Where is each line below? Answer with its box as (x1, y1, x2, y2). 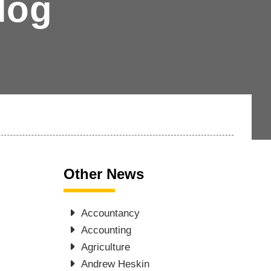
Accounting (81, 224, 132, 236)
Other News (64, 166, 145, 182)
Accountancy (81, 207, 140, 219)
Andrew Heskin (81, 258, 150, 270)
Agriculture (81, 241, 131, 253)
